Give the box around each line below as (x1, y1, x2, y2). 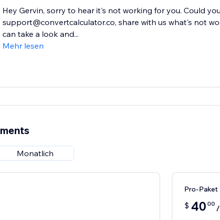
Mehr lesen (2, 41, 44, 51)
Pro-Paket (184, 185, 218, 194)
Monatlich (17, 148, 54, 159)
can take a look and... (2, 29, 79, 39)
